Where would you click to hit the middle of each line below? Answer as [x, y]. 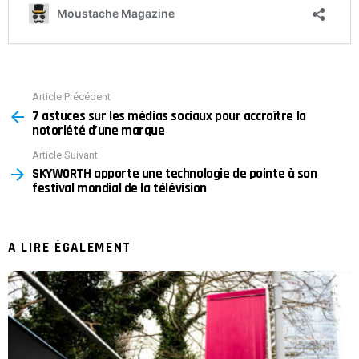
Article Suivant [65, 155]
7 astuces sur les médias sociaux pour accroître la [169, 116]
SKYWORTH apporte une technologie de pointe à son [175, 174]
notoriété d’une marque [99, 130]
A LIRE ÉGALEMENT [70, 248]
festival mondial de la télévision [119, 189]
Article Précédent [71, 97]
